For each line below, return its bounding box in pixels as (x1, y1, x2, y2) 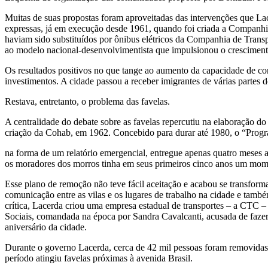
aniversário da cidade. (5, 221, 87, 232)
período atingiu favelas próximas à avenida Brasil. (5, 252, 193, 263)
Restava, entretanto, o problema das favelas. (5, 96, 170, 106)
